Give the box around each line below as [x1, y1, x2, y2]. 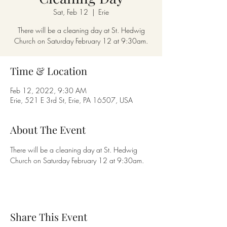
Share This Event [10, 210, 87, 223]
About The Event [10, 123, 86, 136]
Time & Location [10, 64, 87, 78]
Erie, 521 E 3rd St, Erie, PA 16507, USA [10, 95, 133, 105]
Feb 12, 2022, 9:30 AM [10, 86, 87, 95]
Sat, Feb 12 [53, 7, 88, 17]
